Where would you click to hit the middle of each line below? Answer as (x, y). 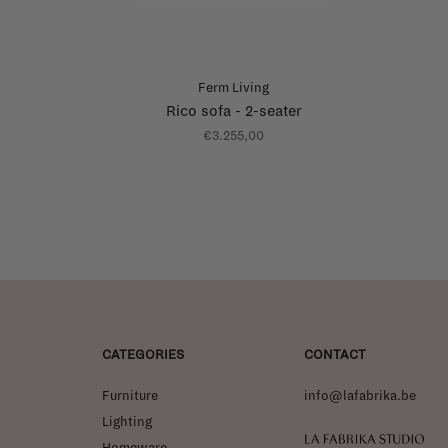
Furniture (130, 395)
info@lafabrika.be (360, 395)
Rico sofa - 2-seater (233, 110)
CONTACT (335, 354)
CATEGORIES (143, 354)
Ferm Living (233, 87)
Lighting (127, 421)
